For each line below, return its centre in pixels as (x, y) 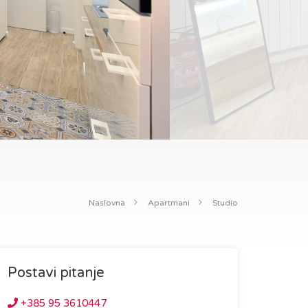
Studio (225, 202)
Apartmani (169, 202)
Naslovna (107, 202)
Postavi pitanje (56, 273)
